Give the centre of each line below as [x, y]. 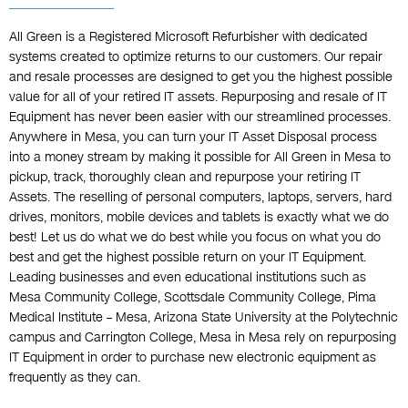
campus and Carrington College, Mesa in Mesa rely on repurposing [203, 338]
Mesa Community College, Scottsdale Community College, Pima [193, 298]
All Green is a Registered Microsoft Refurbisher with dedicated [188, 37]
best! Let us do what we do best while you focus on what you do [195, 238]
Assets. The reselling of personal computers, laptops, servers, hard [200, 198]
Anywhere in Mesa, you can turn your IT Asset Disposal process [193, 138]
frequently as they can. [75, 378]
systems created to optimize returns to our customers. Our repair [196, 57]
